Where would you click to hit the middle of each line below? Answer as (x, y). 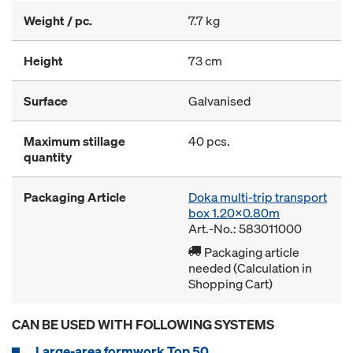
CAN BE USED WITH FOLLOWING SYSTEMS (143, 324)
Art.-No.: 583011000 (245, 229)
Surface (46, 101)
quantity (48, 157)
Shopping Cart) (230, 284)
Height (43, 61)
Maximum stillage (74, 141)
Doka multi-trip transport (258, 197)
